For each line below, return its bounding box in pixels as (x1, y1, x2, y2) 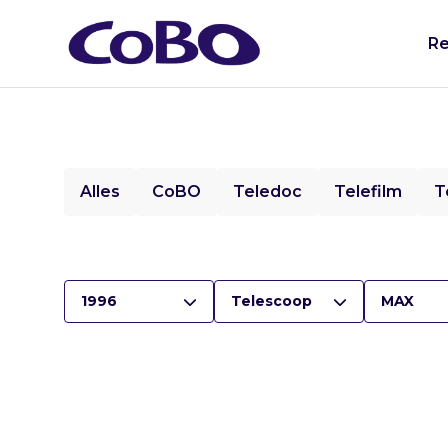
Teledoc (233, 182, 302, 201)
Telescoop (231, 292, 312, 310)
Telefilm (334, 182, 402, 201)
